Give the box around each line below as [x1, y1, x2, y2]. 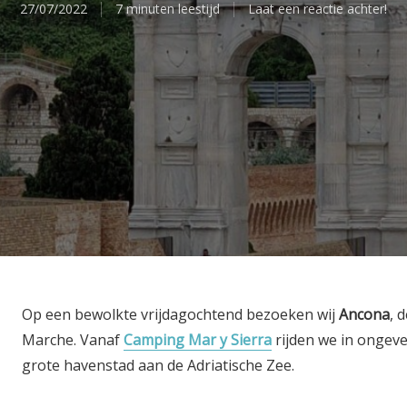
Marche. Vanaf [22, 330, 124, 350]
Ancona [339, 304, 390, 324]
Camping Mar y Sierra [124, 330, 272, 350]
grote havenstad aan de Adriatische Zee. [22, 355, 294, 375]
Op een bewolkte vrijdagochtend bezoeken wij [22, 304, 339, 324]
